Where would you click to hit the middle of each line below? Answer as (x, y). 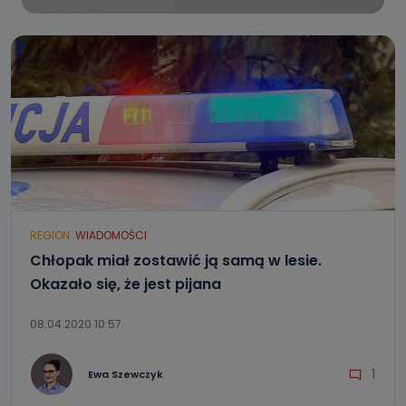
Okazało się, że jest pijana (126, 284)
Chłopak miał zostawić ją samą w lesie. (176, 261)
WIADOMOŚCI (111, 235)
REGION (50, 235)
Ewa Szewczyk (126, 374)
